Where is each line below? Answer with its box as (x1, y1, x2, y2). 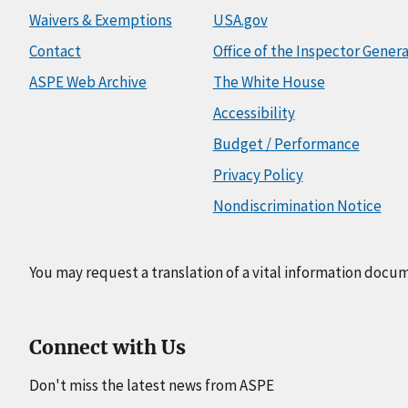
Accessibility (212, 102, 295, 123)
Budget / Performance (212, 133, 360, 154)
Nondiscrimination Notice (212, 195, 382, 216)
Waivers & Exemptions (29, 9, 172, 30)
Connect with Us (29, 334, 186, 360)
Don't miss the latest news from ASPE (29, 374, 274, 395)
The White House (212, 71, 325, 92)
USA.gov (212, 9, 268, 30)
